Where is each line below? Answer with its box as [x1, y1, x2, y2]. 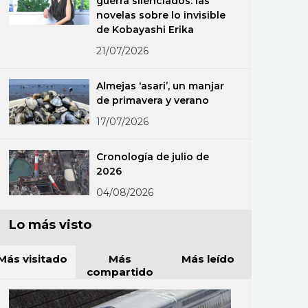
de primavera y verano [96, 94, 210, 107]
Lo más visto [9, 217, 91, 232]
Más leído [181, 252, 234, 265]
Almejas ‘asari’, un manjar [96, 80, 224, 92]
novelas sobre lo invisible [96, 9, 225, 21]
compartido [87, 265, 153, 278]
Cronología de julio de [96, 151, 210, 163]
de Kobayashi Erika [96, 23, 195, 36]
